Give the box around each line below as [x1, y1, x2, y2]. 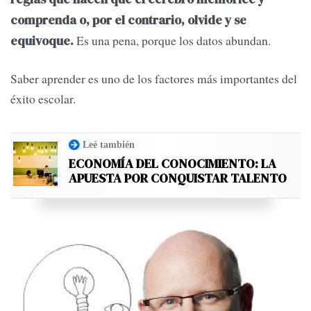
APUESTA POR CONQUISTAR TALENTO [69, 169, 287, 187]
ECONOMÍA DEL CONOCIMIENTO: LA [69, 154, 276, 172]
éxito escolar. [10, 90, 80, 107]
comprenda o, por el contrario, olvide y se [10, 12, 246, 29]
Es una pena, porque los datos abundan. [74, 32, 275, 49]
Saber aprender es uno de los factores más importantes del [10, 69, 297, 87]
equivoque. [10, 33, 74, 50]
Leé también [83, 138, 135, 150]
